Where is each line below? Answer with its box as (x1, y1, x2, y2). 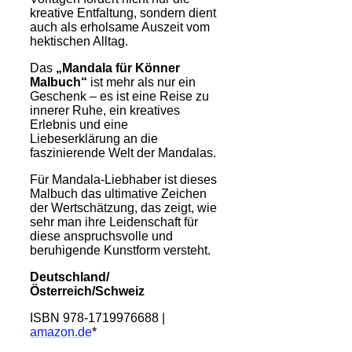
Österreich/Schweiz (30, 284, 145, 298)
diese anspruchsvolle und (30, 229, 173, 243)
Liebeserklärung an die (30, 131, 158, 145)
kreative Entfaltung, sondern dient (30, 5, 216, 20)
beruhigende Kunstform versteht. (30, 243, 211, 257)
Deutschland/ (30, 269, 109, 284)
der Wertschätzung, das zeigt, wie (30, 200, 217, 214)
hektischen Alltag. (30, 34, 128, 48)
